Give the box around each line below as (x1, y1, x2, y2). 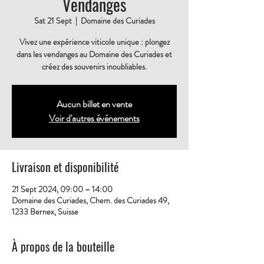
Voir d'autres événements (49, 111, 140, 126)
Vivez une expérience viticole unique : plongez (19, 36, 170, 48)
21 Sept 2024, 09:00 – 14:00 (12, 183, 113, 196)
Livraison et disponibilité (12, 158, 118, 176)
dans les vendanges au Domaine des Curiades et (16, 48, 172, 61)
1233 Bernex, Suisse (12, 206, 78, 218)
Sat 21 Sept (34, 15, 72, 27)
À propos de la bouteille (12, 237, 114, 256)
